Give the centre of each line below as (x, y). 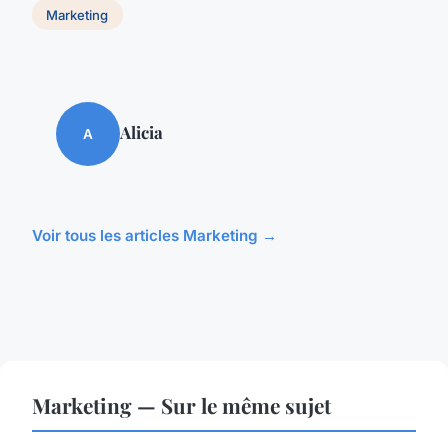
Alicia (141, 132)
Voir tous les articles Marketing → (154, 236)
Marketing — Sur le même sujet (181, 405)
